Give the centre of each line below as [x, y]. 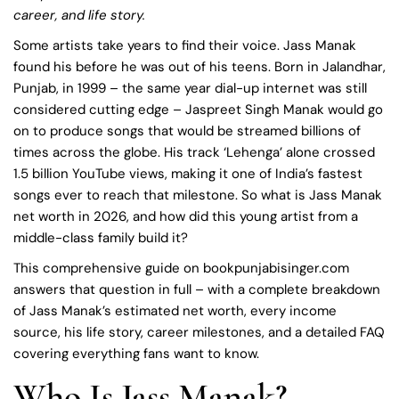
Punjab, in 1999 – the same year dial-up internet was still [190, 88]
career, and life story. [79, 15]
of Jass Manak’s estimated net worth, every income [175, 311]
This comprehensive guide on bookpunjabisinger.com [181, 268]
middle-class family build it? [101, 238]
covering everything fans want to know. [136, 354]
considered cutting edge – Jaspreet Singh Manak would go [198, 110]
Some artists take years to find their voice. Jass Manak [185, 45]
